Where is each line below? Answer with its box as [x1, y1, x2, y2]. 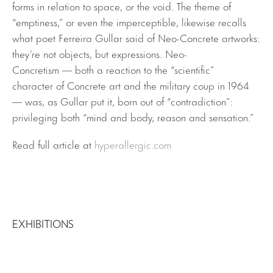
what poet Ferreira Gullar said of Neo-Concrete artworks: [12, 29, 260, 45]
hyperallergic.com [94, 135, 171, 152]
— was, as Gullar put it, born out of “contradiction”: [12, 92, 233, 108]
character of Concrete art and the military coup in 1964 [12, 76, 249, 93]
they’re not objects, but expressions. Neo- [12, 44, 187, 61]
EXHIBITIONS [12, 219, 74, 232]
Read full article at [12, 135, 94, 152]
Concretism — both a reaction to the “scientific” [12, 60, 214, 77]
